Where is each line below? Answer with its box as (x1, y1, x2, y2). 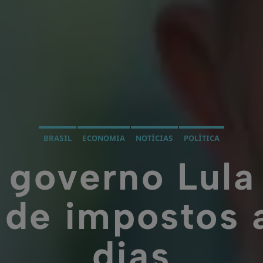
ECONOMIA (82, 151, 125, 163)
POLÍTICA (183, 151, 220, 163)
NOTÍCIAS (135, 151, 173, 163)
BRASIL (43, 151, 72, 163)
